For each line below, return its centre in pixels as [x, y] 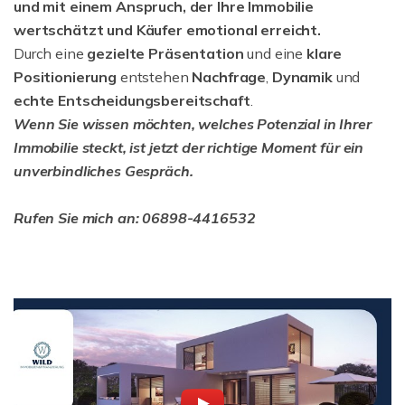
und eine [275, 53]
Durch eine [51, 53]
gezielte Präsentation [165, 53]
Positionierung [65, 77]
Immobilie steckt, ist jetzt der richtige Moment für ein [189, 147]
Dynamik [302, 77]
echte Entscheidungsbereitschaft [132, 100]
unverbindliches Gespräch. [104, 171]
